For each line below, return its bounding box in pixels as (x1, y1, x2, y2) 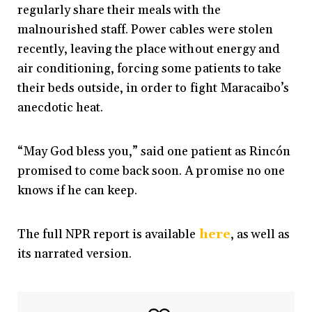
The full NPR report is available (17, 226, 199, 242)
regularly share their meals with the (17, 1, 221, 18)
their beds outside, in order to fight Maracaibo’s (17, 79, 289, 96)
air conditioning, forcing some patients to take (17, 60, 281, 77)
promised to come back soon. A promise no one (17, 162, 285, 179)
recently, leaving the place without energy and (17, 40, 280, 57)
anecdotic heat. (17, 99, 104, 116)
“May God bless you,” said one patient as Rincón (17, 143, 290, 159)
